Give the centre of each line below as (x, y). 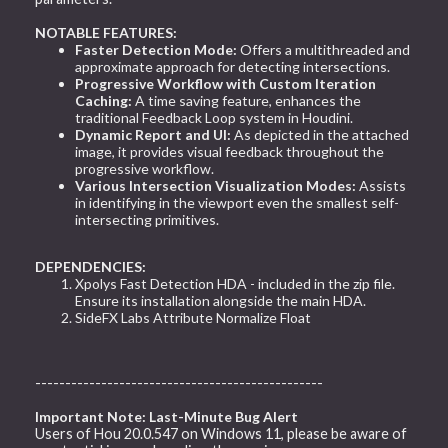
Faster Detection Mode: (156, 49)
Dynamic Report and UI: (153, 134)
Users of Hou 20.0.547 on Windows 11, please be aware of (221, 433)
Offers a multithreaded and (324, 49)
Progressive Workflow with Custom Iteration (226, 83)
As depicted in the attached (320, 134)
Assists (381, 185)
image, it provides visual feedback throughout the (230, 151)
